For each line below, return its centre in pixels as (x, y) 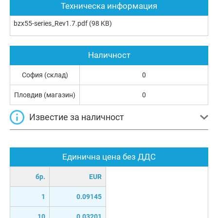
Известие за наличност (77, 117)
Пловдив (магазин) (45, 95)
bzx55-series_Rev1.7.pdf (51, 23)
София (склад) (45, 75)
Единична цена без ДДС (109, 156)
